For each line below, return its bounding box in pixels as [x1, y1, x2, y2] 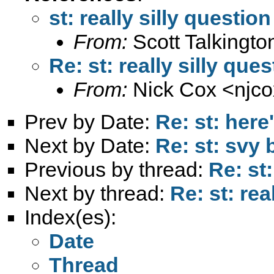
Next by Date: [24, 133, 155, 157]
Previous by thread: [24, 157, 209, 181]
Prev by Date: [24, 109, 155, 133]
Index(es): [24, 205, 116, 229]
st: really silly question [49, 6, 271, 29]
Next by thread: [24, 181, 170, 205]
